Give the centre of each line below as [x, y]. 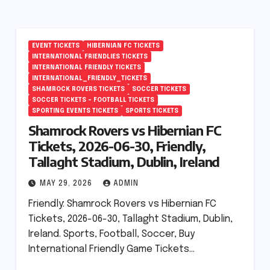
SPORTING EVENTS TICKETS [75, 111]
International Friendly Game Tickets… [111, 249]
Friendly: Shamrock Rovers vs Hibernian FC [122, 204]
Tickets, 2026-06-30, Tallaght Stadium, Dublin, [130, 219]
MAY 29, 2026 [67, 184]
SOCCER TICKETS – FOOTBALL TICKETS [93, 100]
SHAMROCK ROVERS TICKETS [78, 89]
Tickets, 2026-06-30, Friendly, [117, 146]
